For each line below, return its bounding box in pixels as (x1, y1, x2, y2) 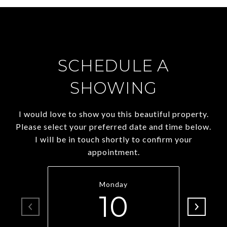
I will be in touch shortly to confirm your (34, 134, 193, 144)
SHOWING (69, 78, 158, 98)
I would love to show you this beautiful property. (18, 109, 209, 119)
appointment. (87, 147, 140, 157)
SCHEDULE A (58, 56, 169, 75)
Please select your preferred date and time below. (16, 122, 211, 131)
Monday (99, 180, 128, 188)
